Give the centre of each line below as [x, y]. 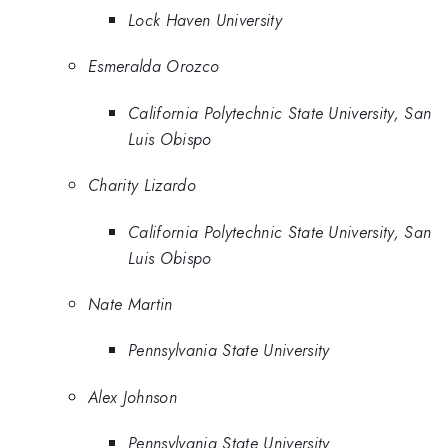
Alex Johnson [132, 396]
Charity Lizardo [142, 185]
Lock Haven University [205, 19]
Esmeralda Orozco [154, 66]
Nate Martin [130, 303]
